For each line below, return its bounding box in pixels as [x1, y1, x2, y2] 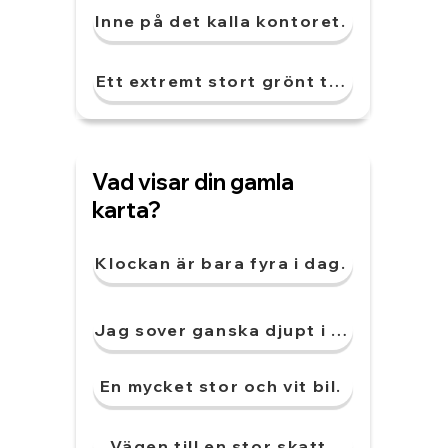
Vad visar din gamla [92, 168, 294, 196]
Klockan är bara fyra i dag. [95, 253, 347, 273]
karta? [92, 196, 161, 224]
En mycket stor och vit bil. [99, 376, 343, 396]
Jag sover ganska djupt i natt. [93, 320, 377, 340]
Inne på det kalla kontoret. [95, 11, 347, 31]
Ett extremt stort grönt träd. [95, 71, 368, 91]
